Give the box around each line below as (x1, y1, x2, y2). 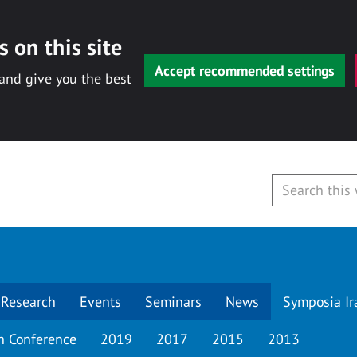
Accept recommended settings (155, 61, 335, 80)
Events (80, 292, 121, 311)
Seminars (145, 292, 202, 311)
